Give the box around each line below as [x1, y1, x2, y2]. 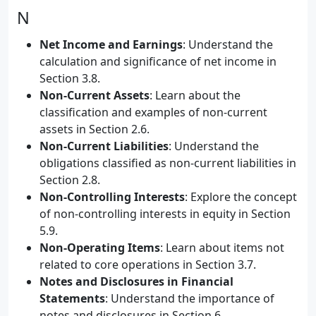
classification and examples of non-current [39, 104, 267, 120]
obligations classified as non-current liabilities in [39, 155, 296, 171]
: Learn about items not [160, 240, 284, 255]
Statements [39, 291, 105, 306]
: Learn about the [150, 87, 241, 103]
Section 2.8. [39, 172, 100, 188]
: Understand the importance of [105, 291, 274, 306]
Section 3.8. [39, 71, 100, 86]
